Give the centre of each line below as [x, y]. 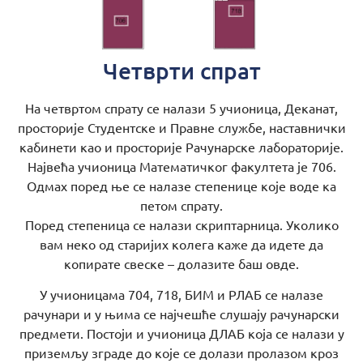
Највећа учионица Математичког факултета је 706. [181, 166]
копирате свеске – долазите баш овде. [181, 263]
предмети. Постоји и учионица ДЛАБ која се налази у [181, 333]
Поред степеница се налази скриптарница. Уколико [181, 224]
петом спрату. [181, 205]
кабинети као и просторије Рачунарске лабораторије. [181, 146]
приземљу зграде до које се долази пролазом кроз [181, 352]
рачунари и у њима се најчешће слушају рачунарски [181, 314]
